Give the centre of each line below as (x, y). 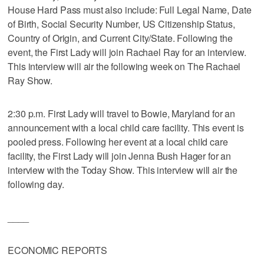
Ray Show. (30, 80)
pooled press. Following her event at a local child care (118, 141)
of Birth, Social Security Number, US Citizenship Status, (121, 24)
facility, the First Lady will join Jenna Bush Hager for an (120, 156)
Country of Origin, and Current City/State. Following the (120, 38)
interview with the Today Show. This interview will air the (123, 170)
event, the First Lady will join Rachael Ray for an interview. (127, 52)
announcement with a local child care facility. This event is (126, 127)
